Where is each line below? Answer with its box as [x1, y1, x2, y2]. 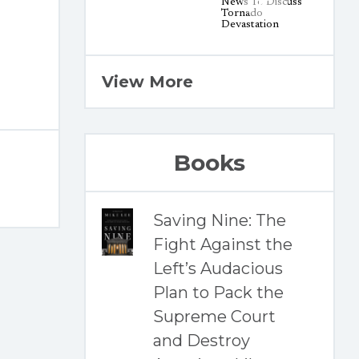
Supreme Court [152, 307, 276, 326]
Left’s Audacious [152, 259, 283, 278]
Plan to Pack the [152, 283, 284, 302]
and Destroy [152, 331, 250, 350]
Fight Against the [152, 235, 292, 254]
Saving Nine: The [152, 211, 286, 230]
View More [101, 72, 193, 91]
